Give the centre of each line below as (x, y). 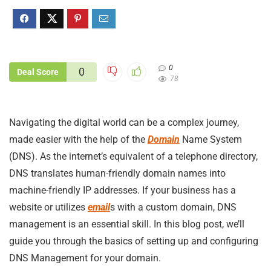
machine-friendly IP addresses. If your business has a (122, 190)
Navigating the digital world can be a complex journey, (124, 122)
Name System (211, 139)
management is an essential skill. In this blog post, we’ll (127, 224)
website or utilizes (48, 207)
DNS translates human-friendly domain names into (117, 173)
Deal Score (38, 72)
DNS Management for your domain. (85, 258)
